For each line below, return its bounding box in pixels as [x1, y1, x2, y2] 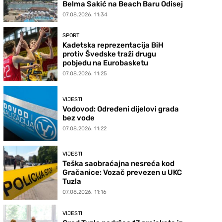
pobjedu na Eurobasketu [62, 58, 149, 68]
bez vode [62, 113, 95, 122]
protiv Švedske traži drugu [62, 50, 157, 59]
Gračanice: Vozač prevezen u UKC [62, 168, 182, 177]
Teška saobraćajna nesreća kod [62, 159, 175, 168]
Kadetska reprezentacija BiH [62, 41, 164, 50]
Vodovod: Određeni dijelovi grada [62, 104, 179, 113]
